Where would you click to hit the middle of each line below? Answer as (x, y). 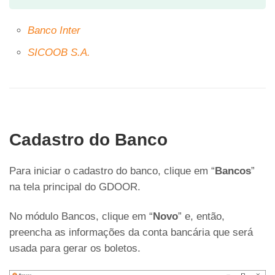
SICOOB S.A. (59, 52)
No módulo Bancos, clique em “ (81, 216)
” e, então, (201, 216)
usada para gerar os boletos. (75, 248)
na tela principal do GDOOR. (75, 187)
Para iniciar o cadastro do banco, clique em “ (112, 171)
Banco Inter (54, 30)
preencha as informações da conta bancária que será (131, 232)
